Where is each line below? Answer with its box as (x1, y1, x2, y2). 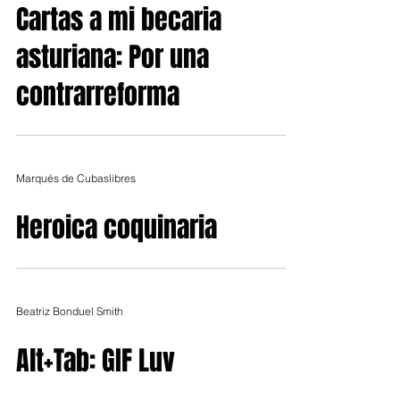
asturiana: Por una (16, 37, 209, 77)
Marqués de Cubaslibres (16, 171, 136, 185)
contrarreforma (16, 75, 179, 114)
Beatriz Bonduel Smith (16, 304, 123, 318)
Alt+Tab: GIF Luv (16, 341, 175, 380)
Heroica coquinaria (16, 208, 217, 247)
